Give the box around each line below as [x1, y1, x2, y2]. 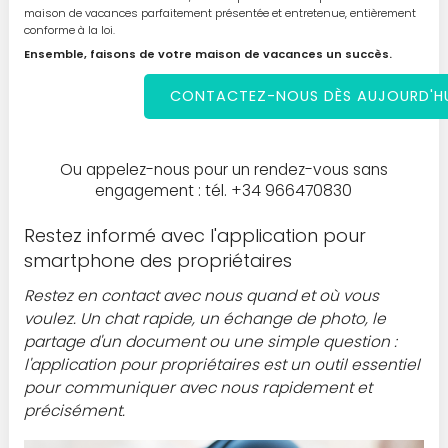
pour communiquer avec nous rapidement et [23, 377, 372, 399]
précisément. [23, 400, 125, 422]
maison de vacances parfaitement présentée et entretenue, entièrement [23, 5, 416, 22]
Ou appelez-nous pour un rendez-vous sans [59, 158, 388, 180]
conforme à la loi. [23, 22, 115, 39]
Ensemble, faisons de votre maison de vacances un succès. [23, 46, 392, 63]
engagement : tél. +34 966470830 [95, 179, 353, 201]
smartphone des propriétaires [23, 248, 292, 274]
